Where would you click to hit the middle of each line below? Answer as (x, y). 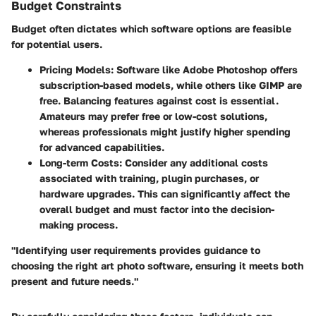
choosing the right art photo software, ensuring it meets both (157, 265)
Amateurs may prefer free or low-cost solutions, (153, 116)
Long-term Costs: (81, 162)
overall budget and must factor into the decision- (157, 209)
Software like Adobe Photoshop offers (206, 69)
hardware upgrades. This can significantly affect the (165, 193)
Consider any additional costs (195, 162)
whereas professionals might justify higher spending (165, 131)
